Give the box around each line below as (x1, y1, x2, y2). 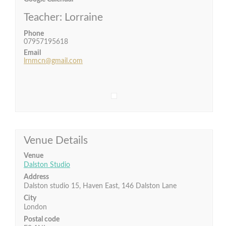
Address (24, 174, 49, 181)
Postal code (24, 216, 60, 223)
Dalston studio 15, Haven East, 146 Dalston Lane (24, 183, 177, 190)
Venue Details (24, 135, 88, 146)
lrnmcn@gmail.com (24, 58, 83, 65)
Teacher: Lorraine (24, 12, 103, 23)
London (24, 204, 47, 211)
